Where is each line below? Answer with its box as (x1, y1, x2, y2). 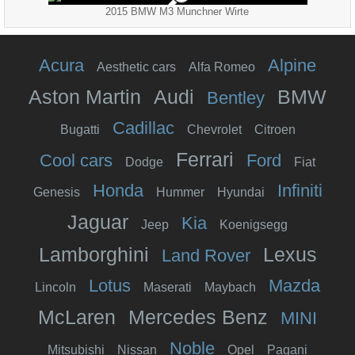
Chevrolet (186, 122, 242, 136)
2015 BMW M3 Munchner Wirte (105, 5, 250, 17)
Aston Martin (29, 85, 141, 108)
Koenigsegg (219, 217, 288, 231)
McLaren (38, 305, 116, 328)
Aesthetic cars (97, 59, 176, 74)
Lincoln (35, 280, 76, 294)
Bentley (207, 87, 265, 108)
